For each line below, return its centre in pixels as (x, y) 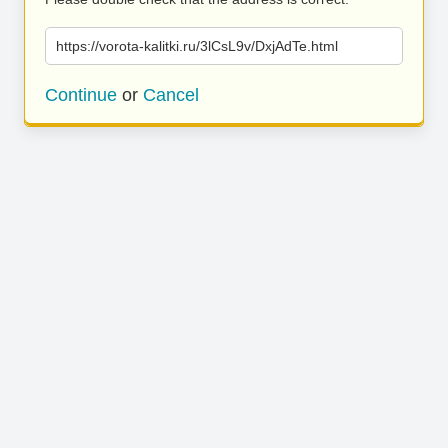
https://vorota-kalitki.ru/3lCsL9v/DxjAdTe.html (197, 46)
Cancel (171, 95)
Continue (81, 95)
